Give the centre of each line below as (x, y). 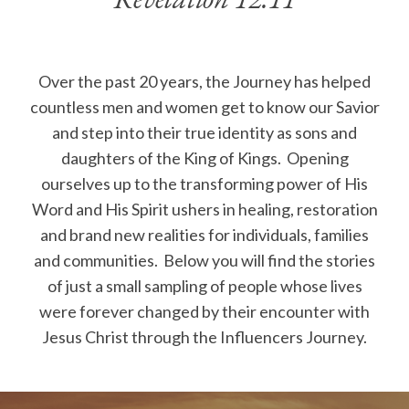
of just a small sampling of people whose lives (204, 286)
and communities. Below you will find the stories (204, 260)
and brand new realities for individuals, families (204, 235)
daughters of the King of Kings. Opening (204, 158)
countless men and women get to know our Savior (204, 107)
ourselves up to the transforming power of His (204, 184)
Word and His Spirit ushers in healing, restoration (204, 209)
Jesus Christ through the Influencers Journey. (204, 337)
